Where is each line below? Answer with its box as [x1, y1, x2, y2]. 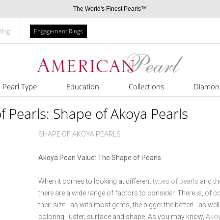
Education [66, 82, 99, 91]
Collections [128, 82, 164, 91]
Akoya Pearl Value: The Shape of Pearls [38, 154, 161, 162]
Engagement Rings [34, 27, 83, 35]
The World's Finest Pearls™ [73, 5, 147, 12]
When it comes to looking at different [38, 177, 153, 185]
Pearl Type [2, 82, 37, 91]
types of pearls [153, 177, 198, 185]
